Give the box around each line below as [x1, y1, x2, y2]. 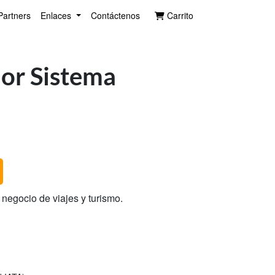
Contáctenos [91, 9, 140, 21]
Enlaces [41, 9, 74, 21]
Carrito [165, 9, 193, 21]
